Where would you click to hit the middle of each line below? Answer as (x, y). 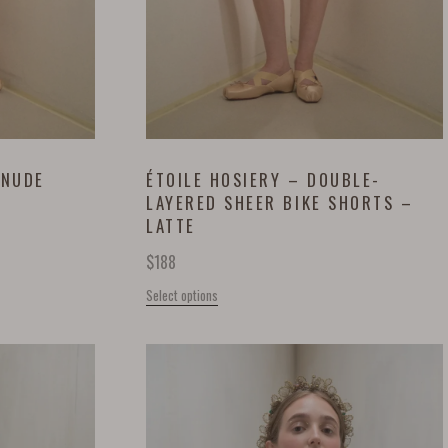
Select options (182, 294)
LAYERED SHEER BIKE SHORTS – (280, 203)
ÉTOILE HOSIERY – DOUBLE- (263, 180)
